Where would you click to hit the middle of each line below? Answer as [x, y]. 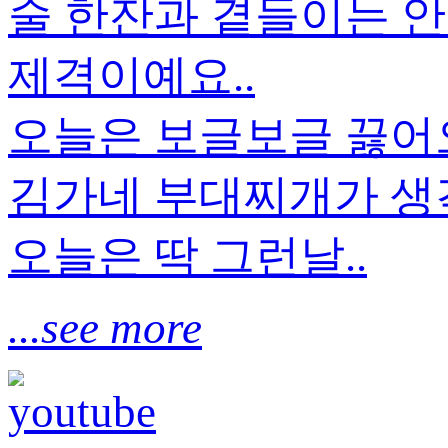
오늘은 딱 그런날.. [187, 255]
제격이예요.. [131, 75]
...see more [105, 327]
